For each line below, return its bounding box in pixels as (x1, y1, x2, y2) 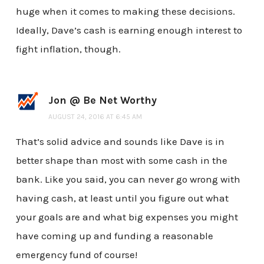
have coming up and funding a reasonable (15, 230, 213, 242)
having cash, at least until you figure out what (15, 192, 229, 204)
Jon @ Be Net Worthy (48, 94, 157, 107)
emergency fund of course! (15, 249, 137, 261)
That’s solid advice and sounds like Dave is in (15, 136, 225, 148)
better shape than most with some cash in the (15, 154, 227, 167)
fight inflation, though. (15, 43, 121, 55)
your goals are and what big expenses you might (15, 211, 238, 223)
